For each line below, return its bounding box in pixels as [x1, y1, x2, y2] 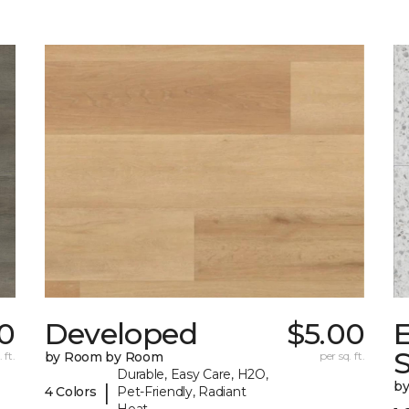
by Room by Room [44, 349, 163, 366]
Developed [44, 316, 197, 352]
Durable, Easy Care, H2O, [117, 366, 268, 383]
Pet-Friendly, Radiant [117, 383, 246, 401]
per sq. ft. [319, 349, 365, 363]
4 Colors [44, 383, 97, 401]
